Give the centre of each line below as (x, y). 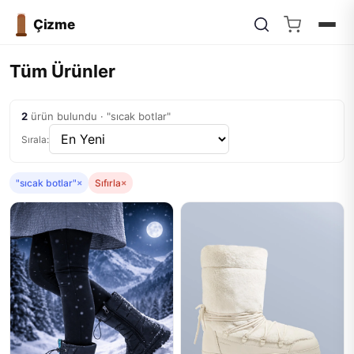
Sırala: (35, 139)
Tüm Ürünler (62, 71)
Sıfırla (108, 183)
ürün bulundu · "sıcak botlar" (99, 116)
